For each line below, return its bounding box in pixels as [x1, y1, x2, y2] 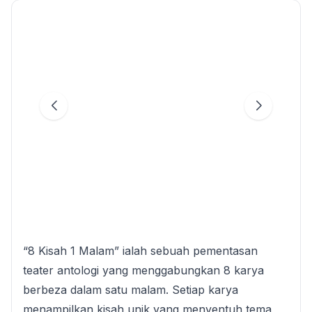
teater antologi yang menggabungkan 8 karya [23, 263, 264, 278]
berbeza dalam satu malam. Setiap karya [23, 283, 238, 297]
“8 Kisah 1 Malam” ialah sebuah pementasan [23, 244, 258, 258]
